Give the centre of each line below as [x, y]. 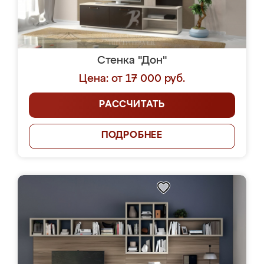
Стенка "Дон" [132, 61]
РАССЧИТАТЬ [132, 105]
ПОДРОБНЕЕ [132, 136]
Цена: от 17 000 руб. [132, 79]
